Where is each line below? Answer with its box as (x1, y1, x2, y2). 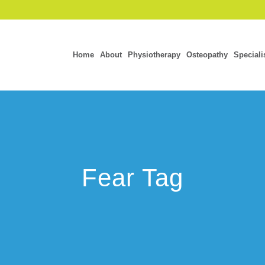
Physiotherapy (128, 50, 180, 59)
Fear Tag (82, 164, 183, 192)
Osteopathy (186, 50, 228, 59)
